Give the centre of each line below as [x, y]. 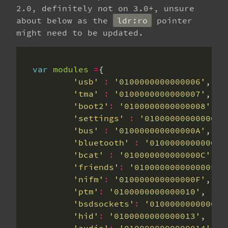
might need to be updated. [80, 33]
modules [71, 69]
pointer [172, 20]
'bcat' [89, 155]
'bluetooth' [101, 142]
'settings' [99, 118]
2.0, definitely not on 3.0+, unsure [105, 8]
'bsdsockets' [104, 204]
